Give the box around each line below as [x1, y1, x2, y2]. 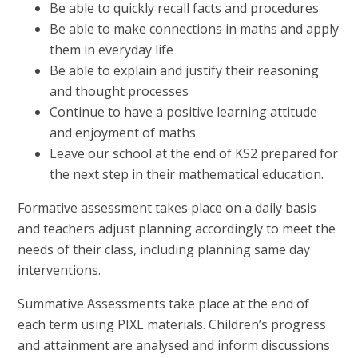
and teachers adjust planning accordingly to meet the [18, 219, 336, 237]
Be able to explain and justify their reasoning [50, 61, 320, 79]
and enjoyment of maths [50, 123, 197, 141]
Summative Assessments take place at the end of [18, 294, 310, 312]
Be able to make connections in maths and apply [50, 19, 340, 38]
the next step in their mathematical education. [50, 165, 324, 183]
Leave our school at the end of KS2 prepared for [50, 144, 339, 162]
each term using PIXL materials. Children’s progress [18, 315, 327, 333]
